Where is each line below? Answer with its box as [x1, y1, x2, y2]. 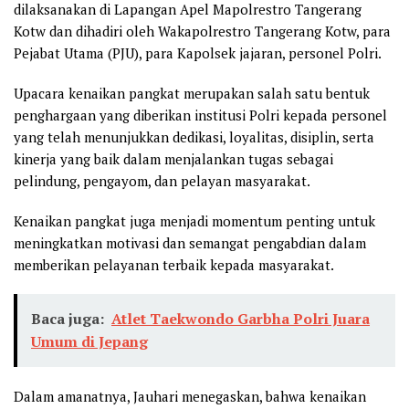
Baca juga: [31, 309, 104, 330]
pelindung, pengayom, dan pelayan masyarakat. [14, 172, 310, 191]
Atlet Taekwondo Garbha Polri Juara [111, 309, 370, 330]
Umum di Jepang [31, 331, 148, 352]
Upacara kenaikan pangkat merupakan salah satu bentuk [14, 84, 370, 103]
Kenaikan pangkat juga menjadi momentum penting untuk [14, 212, 375, 231]
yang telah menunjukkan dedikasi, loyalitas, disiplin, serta [14, 128, 374, 147]
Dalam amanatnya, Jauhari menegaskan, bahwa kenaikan [14, 387, 366, 406]
